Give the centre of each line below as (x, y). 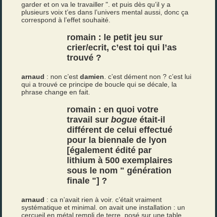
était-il (151, 120)
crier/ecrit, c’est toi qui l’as (122, 47)
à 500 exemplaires (134, 160)
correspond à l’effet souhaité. (66, 20)
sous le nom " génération (119, 170)
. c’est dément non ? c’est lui (148, 77)
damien (92, 77)
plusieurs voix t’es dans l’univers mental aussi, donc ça (105, 12)
